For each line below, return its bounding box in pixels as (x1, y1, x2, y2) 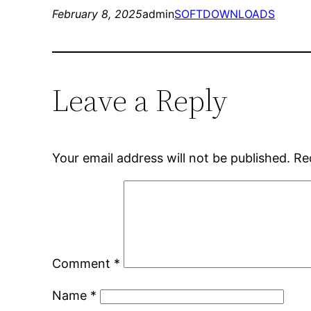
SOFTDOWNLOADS (174, 7, 276, 22)
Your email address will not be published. (52, 151, 291, 166)
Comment (52, 256, 115, 271)
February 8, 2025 (52, 7, 143, 22)
